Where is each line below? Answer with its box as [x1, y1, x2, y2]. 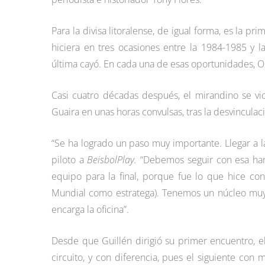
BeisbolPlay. [87, 153, 137, 166]
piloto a [51, 153, 88, 166]
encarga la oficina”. [51, 203, 129, 216]
